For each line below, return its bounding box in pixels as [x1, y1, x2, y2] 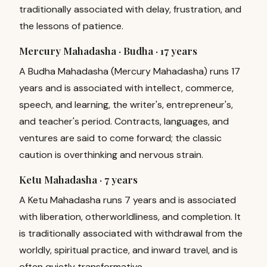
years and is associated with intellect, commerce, [19, 82, 234, 94]
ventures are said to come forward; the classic [19, 132, 222, 144]
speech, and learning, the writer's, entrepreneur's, [19, 98, 233, 111]
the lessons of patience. [19, 20, 123, 32]
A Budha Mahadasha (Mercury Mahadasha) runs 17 [19, 65, 240, 77]
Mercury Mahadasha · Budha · [19, 44, 160, 57]
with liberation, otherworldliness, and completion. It [19, 210, 241, 223]
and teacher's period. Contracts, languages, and [19, 115, 229, 128]
